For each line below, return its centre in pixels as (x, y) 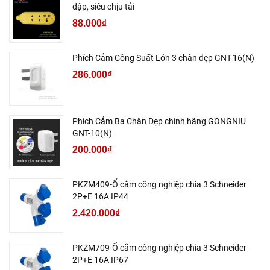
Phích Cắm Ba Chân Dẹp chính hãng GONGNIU (159, 121)
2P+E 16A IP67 (100, 259)
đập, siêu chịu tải (103, 6)
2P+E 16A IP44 (100, 196)
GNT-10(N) (92, 133)
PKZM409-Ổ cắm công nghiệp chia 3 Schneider (159, 184)
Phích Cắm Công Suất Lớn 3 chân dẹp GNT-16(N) (163, 58)
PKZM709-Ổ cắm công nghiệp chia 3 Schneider (159, 247)
